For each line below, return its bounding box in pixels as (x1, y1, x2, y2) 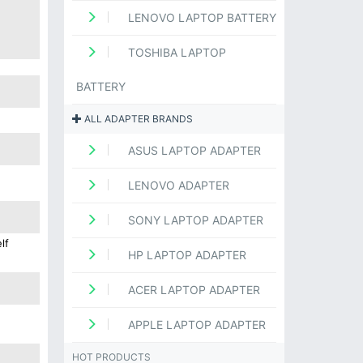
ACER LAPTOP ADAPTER (124, 283, 260, 297)
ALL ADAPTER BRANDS (81, 113, 193, 126)
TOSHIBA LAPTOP (124, 45, 226, 60)
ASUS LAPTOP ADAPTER (124, 143, 261, 158)
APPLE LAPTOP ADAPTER (124, 318, 266, 332)
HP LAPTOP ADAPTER (124, 248, 246, 263)
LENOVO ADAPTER (124, 178, 229, 193)
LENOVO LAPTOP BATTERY (124, 11, 276, 25)
